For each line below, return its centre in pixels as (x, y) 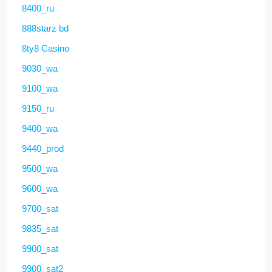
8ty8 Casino (46, 48)
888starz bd (45, 28)
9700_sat (40, 208)
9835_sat (40, 228)
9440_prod (43, 148)
